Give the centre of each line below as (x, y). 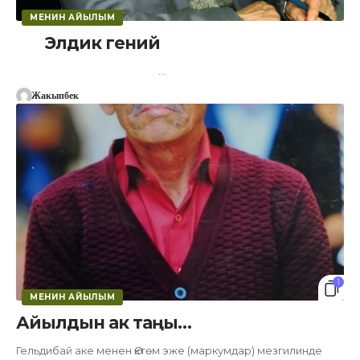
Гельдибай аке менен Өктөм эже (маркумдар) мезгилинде (169, 350)
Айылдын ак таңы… (104, 322)
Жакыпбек (55, 95)
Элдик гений (90, 43)
